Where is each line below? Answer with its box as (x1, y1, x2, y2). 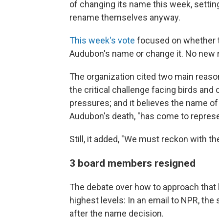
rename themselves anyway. (69, 12, 180, 22)
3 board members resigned (69, 156, 196, 169)
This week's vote (69, 35, 135, 45)
